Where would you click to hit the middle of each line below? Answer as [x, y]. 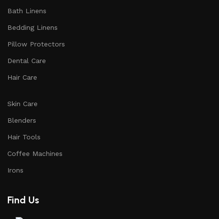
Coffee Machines [35, 153]
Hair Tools [24, 137]
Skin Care [22, 103]
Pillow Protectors [36, 44]
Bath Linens [27, 11]
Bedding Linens [33, 27]
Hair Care [22, 77]
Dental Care [27, 60]
